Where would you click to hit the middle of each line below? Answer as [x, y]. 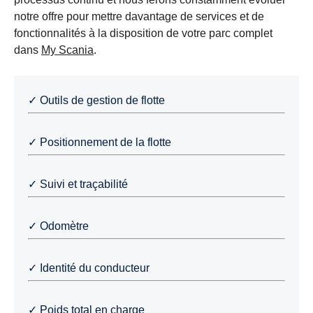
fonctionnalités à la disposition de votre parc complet [143, 33]
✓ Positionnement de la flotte [100, 142]
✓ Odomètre [58, 226]
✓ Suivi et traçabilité [78, 184]
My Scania [67, 50]
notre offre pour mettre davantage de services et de [139, 16]
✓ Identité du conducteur [89, 268]
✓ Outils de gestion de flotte [96, 100]
